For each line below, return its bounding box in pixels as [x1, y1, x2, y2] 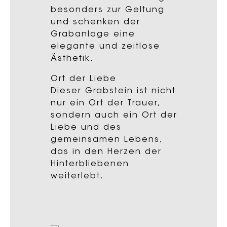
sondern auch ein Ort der [51, 111, 177, 120]
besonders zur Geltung [51, 6, 165, 14]
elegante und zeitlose [51, 42, 160, 51]
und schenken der [51, 18, 140, 26]
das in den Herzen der [51, 147, 162, 156]
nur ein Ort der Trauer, [51, 99, 160, 107]
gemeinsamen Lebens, [51, 135, 162, 144]
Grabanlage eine [51, 30, 135, 39]
